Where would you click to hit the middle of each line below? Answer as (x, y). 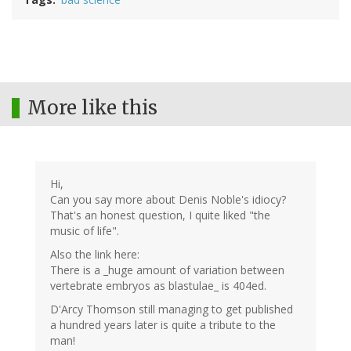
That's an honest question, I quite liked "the (160, 215)
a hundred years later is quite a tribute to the (163, 325)
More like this (92, 108)
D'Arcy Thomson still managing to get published (172, 309)
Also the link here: (95, 255)
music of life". (85, 231)
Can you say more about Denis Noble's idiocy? (168, 200)
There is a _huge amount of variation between (167, 270)
